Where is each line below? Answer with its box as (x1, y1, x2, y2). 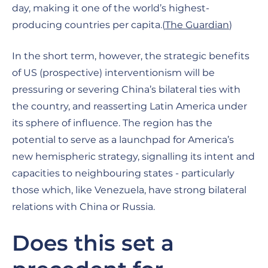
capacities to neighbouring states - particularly (12, 167, 234, 179)
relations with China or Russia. (12, 200, 155, 212)
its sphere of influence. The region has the (12, 117, 212, 129)
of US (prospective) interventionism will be (12, 66, 215, 78)
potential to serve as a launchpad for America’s (12, 133, 234, 145)
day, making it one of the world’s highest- (12, 2, 209, 14)
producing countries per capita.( (12, 19, 165, 31)
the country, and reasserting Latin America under (12, 100, 247, 112)
